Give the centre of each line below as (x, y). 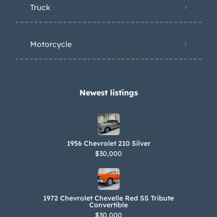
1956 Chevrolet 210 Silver (108, 143)
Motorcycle (51, 44)
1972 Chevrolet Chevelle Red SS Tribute (108, 198)
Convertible (108, 205)
